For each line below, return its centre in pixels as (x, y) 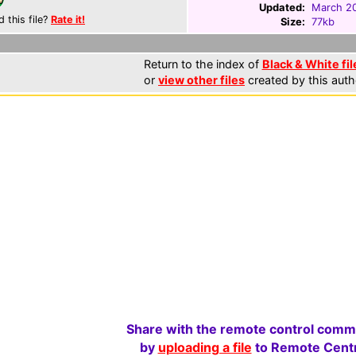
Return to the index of (203, 64)
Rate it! (68, 19)
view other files (201, 80)
